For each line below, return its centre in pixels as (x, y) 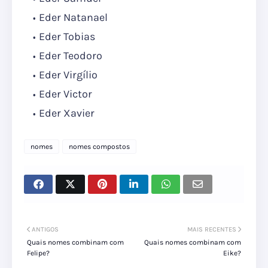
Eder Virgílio (68, 75)
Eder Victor (66, 94)
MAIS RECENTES (212, 230)
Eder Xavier (67, 113)
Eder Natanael (73, 18)
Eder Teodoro (71, 56)
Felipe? (38, 253)
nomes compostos (99, 147)
